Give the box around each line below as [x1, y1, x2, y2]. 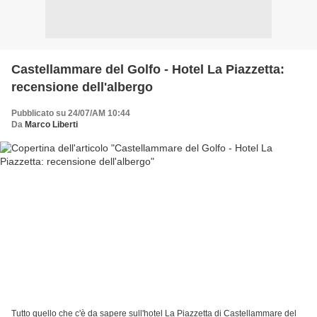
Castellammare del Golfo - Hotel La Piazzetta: [11, 62, 284, 76]
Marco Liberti [25, 119, 78, 129]
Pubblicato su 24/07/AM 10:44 [11, 108, 130, 118]
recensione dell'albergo [11, 79, 153, 94]
